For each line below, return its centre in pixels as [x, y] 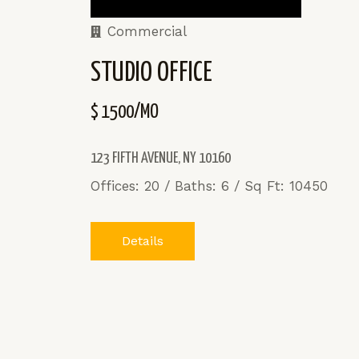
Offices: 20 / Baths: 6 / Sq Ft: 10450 [212, 186]
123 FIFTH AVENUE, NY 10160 [161, 158]
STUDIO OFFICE [151, 73]
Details [143, 240]
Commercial [147, 31]
